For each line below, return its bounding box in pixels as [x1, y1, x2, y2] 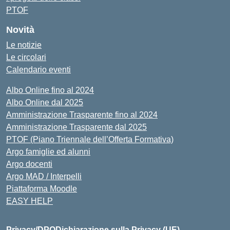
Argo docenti [6, 160, 52, 168]
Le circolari [6, 53, 46, 62]
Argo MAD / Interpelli [6, 172, 82, 181]
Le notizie [6, 41, 42, 49]
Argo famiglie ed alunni [6, 147, 90, 156]
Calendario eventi [6, 65, 71, 74]
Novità [6, 25, 34, 35]
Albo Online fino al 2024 [6, 86, 94, 94]
